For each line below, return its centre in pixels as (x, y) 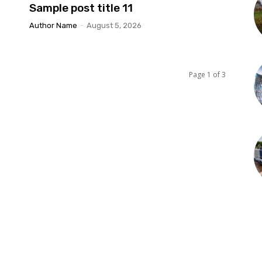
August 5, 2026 (114, 26)
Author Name (53, 26)
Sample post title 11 (81, 8)
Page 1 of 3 (207, 75)
